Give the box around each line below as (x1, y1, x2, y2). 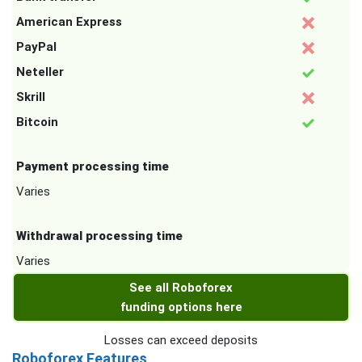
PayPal (16, 40, 57, 55)
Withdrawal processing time (16, 229, 183, 244)
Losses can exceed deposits (104, 333, 258, 348)
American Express (16, 15, 122, 30)
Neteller (16, 65, 64, 80)
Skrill (16, 90, 45, 105)
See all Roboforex (129, 280, 233, 296)
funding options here (120, 300, 242, 315)
